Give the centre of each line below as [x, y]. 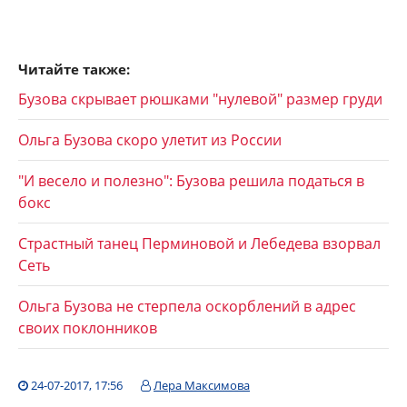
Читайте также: [74, 69]
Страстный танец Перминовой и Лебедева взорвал [199, 243]
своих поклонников [88, 328]
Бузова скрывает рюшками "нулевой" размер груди [200, 99]
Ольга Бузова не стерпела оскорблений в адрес [187, 306]
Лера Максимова [202, 385]
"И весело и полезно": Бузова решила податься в [191, 181]
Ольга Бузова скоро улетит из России [150, 140]
